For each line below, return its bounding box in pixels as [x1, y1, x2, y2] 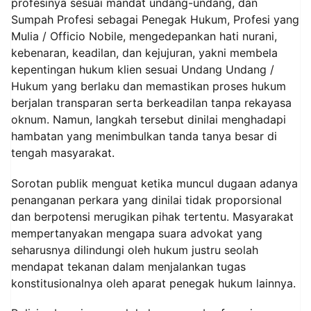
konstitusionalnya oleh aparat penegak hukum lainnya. [11, 276, 296, 290]
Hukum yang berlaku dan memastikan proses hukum [11, 79, 286, 94]
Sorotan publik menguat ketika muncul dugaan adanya [11, 176, 298, 190]
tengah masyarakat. [11, 146, 115, 160]
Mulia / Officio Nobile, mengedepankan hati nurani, [11, 29, 277, 44]
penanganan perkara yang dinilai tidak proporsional [11, 192, 282, 207]
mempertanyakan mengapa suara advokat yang [11, 226, 262, 240]
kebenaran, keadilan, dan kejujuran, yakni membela [11, 46, 278, 60]
